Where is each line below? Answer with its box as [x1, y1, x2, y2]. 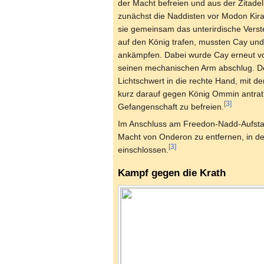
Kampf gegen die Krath [118, 167, 226, 179]
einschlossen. [118, 145, 169, 155]
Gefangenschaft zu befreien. [118, 102, 224, 112]
